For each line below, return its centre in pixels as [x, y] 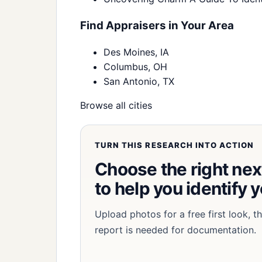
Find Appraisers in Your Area [157, 26]
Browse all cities [116, 106]
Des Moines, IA [136, 52]
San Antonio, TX [139, 82]
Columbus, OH [135, 67]
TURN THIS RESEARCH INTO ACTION [175, 145]
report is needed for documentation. [175, 230]
